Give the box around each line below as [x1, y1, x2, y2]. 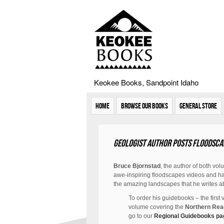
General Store [179, 101, 217, 110]
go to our [128, 212, 154, 219]
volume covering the [128, 203, 185, 210]
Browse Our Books [121, 101, 168, 110]
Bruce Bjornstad [113, 162, 160, 169]
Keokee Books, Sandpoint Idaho [94, 77, 198, 87]
